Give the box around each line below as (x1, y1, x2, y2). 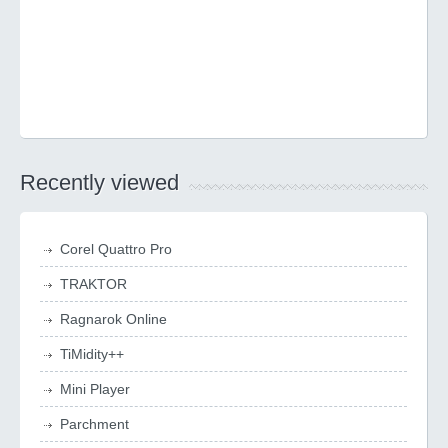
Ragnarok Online (60, 311, 167, 327)
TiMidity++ (60, 346, 124, 362)
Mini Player (60, 381, 130, 397)
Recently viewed (20, 170, 179, 195)
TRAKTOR (60, 276, 127, 292)
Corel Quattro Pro (60, 241, 172, 257)
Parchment (60, 416, 129, 432)
